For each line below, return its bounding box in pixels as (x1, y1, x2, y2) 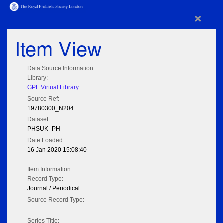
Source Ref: (27, 95, 59, 103)
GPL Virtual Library (27, 84, 79, 91)
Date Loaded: (27, 137, 64, 144)
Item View (15, 33, 102, 62)
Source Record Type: (27, 196, 84, 204)
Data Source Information (27, 65, 93, 72)
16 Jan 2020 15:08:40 (27, 146, 87, 154)
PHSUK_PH (27, 125, 60, 133)
